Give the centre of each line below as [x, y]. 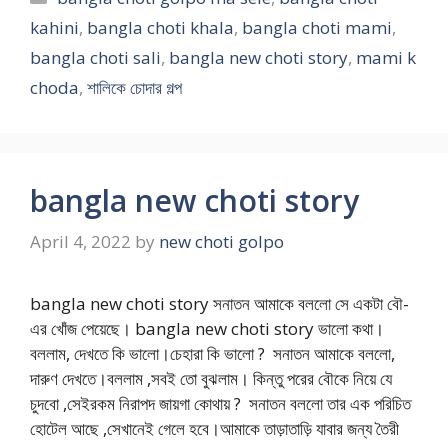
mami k [386, 57]
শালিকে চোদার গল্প [134, 87]
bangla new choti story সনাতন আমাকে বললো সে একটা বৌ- [219, 304]
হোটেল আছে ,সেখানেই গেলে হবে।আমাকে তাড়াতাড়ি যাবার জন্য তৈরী [214, 429]
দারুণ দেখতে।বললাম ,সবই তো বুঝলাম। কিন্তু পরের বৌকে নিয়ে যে [211, 379]
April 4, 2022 [80, 242]
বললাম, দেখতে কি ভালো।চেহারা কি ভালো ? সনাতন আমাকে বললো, [212, 354]
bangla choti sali [95, 57]
